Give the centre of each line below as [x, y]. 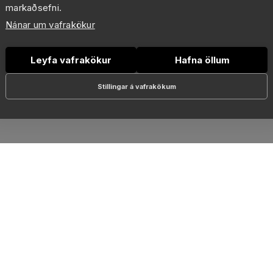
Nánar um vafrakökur [50, 25]
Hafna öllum [202, 60]
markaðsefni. [34, 8]
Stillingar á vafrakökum [136, 86]
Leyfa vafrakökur [71, 60]
